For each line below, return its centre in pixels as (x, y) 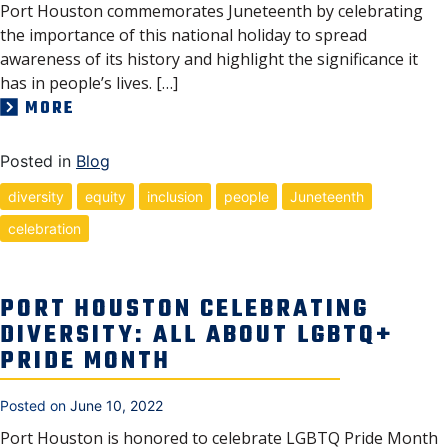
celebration (44, 228)
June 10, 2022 (116, 405)
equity (105, 196)
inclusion (175, 196)
